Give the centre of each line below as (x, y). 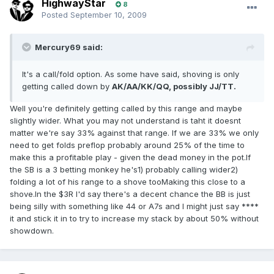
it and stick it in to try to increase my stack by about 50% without (134, 219)
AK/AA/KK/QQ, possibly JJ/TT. (174, 87)
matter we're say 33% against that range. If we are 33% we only (134, 133)
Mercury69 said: (69, 47)
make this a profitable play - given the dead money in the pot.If (130, 157)
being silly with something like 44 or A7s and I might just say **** (134, 206)
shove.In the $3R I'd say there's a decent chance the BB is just (130, 194)
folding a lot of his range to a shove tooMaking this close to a (128, 182)
